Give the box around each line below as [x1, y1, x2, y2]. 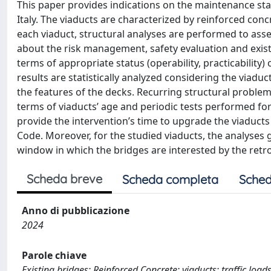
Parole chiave [22, 249, 87, 262]
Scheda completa [122, 172, 218, 187]
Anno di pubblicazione [22, 204, 129, 217]
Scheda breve [27, 171, 102, 186]
